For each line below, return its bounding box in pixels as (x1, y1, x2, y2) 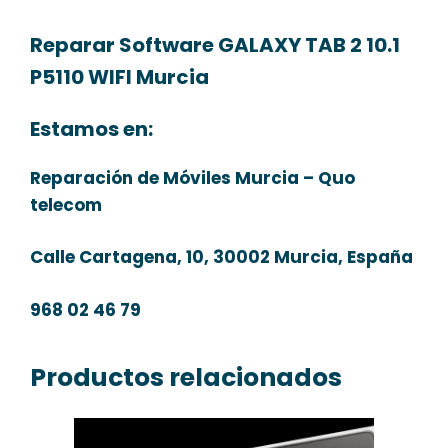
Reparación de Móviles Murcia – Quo (30, 165, 355, 190)
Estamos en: (30, 114, 153, 143)
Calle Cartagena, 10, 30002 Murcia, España (30, 245, 413, 269)
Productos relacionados (30, 359, 342, 395)
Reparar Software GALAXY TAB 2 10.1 (30, 30, 400, 59)
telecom (30, 192, 102, 217)
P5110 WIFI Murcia (30, 62, 209, 91)
